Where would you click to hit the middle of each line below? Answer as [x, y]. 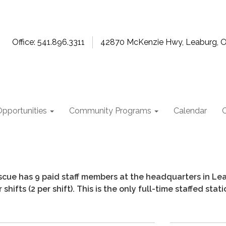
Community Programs [110, 111]
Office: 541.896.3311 [48, 42]
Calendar [190, 111]
